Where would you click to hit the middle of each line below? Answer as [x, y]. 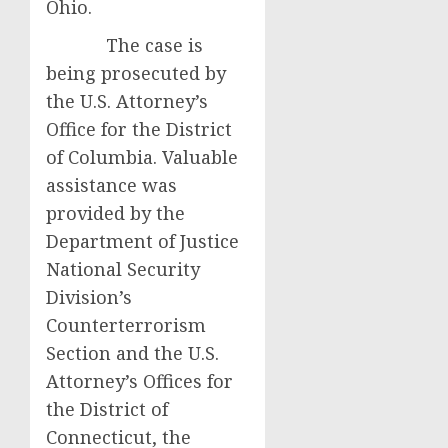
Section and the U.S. [132, 353]
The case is [124, 45]
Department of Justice [142, 241]
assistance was [111, 185]
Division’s [89, 297]
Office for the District [139, 129]
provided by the [115, 213]
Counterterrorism [126, 325]
